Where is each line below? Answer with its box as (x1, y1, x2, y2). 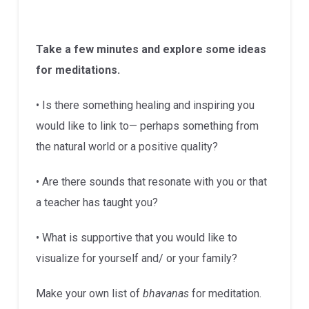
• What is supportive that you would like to (35, 231, 237, 245)
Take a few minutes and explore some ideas (35, 43, 266, 57)
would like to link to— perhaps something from (35, 119, 259, 133)
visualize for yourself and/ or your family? (35, 252, 237, 266)
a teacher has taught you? (35, 196, 158, 210)
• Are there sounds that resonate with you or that (35, 175, 267, 189)
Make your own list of (35, 287, 143, 301)
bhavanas (142, 287, 189, 301)
